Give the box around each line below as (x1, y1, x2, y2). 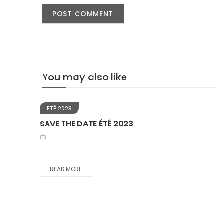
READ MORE (50, 164, 82, 173)
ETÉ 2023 (47, 104, 72, 112)
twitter (170, 96, 209, 113)
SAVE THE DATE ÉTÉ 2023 (40, 118, 133, 129)
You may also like (42, 70, 127, 84)
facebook (90, 96, 148, 113)
